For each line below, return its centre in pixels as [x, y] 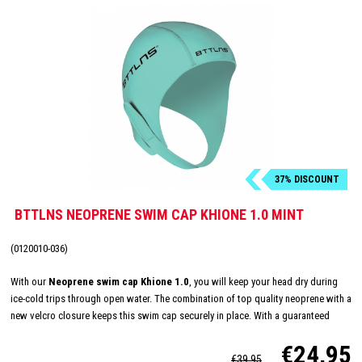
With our [29, 281]
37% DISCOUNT [307, 179]
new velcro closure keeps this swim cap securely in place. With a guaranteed [170, 315]
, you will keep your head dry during [263, 281]
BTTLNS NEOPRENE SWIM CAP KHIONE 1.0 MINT [159, 214]
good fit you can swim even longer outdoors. [104, 332]
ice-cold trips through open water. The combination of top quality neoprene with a [181, 298]
